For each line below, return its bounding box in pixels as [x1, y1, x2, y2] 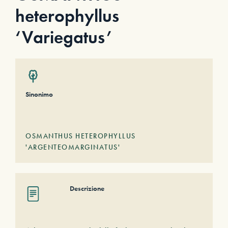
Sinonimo [25, 90, 53, 99]
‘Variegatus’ [15, 26, 112, 49]
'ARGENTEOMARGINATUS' [25, 142, 120, 152]
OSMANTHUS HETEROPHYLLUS [25, 131, 136, 140]
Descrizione [70, 184, 104, 193]
